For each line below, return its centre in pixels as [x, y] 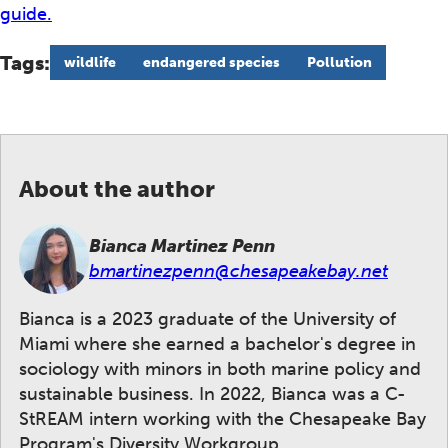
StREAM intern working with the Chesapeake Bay [222, 418]
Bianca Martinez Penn [182, 246]
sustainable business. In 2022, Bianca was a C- [212, 393]
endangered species [211, 62]
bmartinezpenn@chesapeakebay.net [238, 271]
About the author [117, 188]
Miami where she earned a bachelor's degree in [217, 343]
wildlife [89, 62]
